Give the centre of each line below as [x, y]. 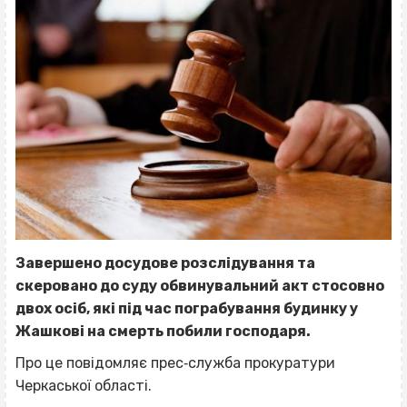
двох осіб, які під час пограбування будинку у [187, 308]
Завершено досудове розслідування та [165, 263]
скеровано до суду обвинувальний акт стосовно [200, 285]
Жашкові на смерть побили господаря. [164, 331]
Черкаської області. [84, 385]
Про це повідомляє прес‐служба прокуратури [175, 362]
